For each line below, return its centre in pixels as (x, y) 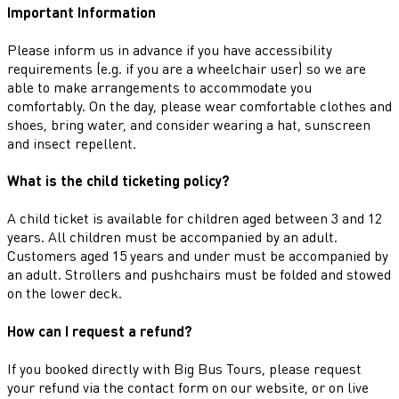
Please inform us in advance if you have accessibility (170, 49)
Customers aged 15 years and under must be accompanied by (198, 256)
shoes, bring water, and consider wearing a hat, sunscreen (189, 124)
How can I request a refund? (100, 330)
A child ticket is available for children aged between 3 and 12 (195, 218)
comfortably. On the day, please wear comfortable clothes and (199, 105)
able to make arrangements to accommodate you (159, 86)
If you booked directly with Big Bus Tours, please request (184, 368)
